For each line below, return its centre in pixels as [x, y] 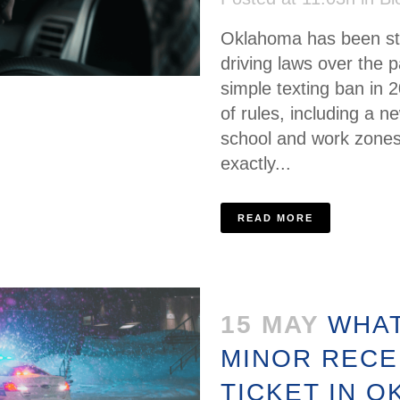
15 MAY [270, 325]
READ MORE [275, 218]
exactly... [256, 164]
